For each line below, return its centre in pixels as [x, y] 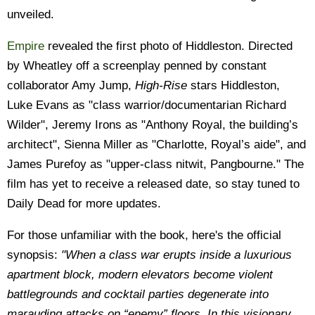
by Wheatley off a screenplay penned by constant [137, 66]
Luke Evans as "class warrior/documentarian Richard [147, 105]
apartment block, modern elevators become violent [140, 275]
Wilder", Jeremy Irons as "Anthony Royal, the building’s [153, 125]
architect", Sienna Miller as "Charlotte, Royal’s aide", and [156, 144]
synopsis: [34, 255]
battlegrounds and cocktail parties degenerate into [138, 294]
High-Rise [161, 85]
